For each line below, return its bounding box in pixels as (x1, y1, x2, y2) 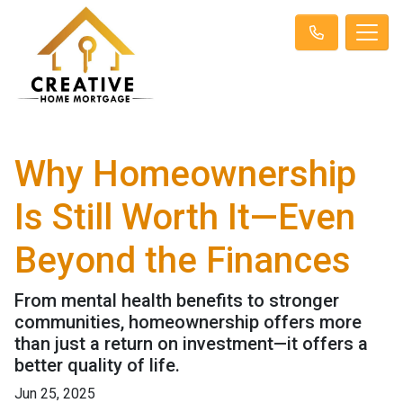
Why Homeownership (14, 152, 356, 195)
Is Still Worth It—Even (14, 195, 355, 238)
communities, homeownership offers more (14, 310, 362, 333)
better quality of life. (14, 354, 180, 376)
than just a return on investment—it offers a (14, 332, 368, 354)
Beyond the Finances (14, 238, 351, 282)
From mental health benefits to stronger (14, 289, 339, 311)
